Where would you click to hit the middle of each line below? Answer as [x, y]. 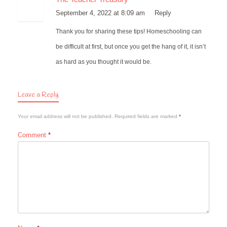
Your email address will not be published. [65, 116]
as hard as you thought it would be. [104, 62]
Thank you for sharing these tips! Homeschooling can [129, 31]
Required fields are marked [147, 116]
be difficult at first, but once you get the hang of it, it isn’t [131, 46]
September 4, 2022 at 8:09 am [101, 13]
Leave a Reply [38, 95]
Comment [33, 135]
